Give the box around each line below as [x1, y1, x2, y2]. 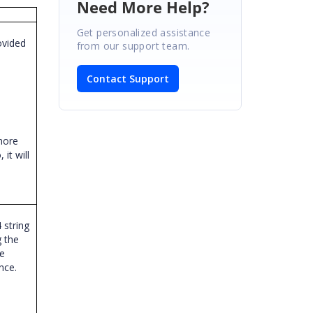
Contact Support [86, 71, 169, 85]
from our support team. [76, 38, 190, 52]
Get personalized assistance [76, 25, 211, 39]
